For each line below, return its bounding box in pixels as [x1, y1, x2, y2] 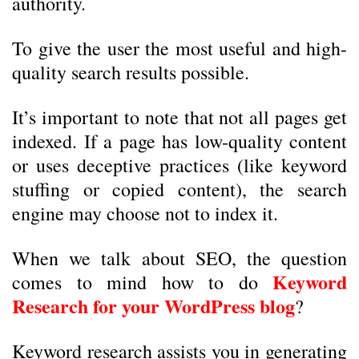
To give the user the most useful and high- [12, 35, 347, 61]
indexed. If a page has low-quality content [12, 128, 347, 154]
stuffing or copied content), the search [12, 176, 347, 202]
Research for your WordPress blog [12, 292, 295, 320]
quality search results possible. [12, 59, 249, 85]
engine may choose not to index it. [12, 200, 278, 226]
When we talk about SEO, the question [12, 245, 347, 271]
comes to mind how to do [12, 269, 272, 295]
